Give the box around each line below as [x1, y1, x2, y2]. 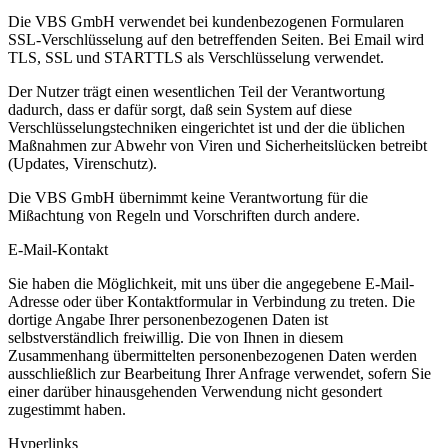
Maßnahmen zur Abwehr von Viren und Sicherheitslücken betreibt [8, 137, 427, 155]
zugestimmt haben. [8, 401, 126, 419]
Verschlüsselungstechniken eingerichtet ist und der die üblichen [8, 119, 405, 137]
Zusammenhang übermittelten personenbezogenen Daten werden [8, 347, 417, 365]
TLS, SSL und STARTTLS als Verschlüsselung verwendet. [8, 49, 384, 67]
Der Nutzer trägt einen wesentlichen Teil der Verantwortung [8, 83, 385, 101]
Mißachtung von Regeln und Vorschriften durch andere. [8, 207, 360, 225]
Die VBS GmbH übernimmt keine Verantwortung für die [8, 189, 368, 207]
